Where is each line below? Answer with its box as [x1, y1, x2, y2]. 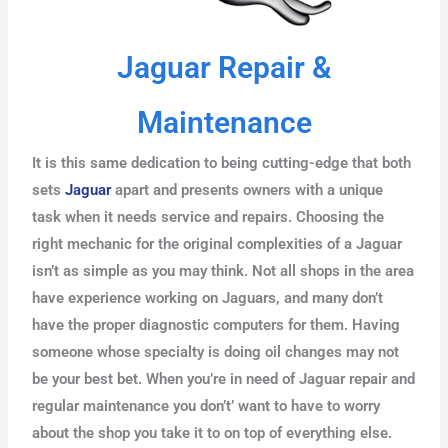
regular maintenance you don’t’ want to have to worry [32, 397, 381, 416]
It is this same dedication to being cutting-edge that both [32, 154, 412, 173]
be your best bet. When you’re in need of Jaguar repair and [32, 370, 416, 389]
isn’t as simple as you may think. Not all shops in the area [32, 262, 415, 281]
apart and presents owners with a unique [111, 181, 384, 200]
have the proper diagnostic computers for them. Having [32, 316, 401, 335]
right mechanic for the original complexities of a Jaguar [32, 235, 403, 254]
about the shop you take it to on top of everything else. [32, 424, 393, 443]
